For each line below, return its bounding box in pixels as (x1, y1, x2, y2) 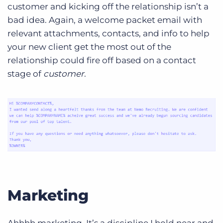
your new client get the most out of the (7, 41, 171, 52)
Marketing (7, 186, 89, 205)
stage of (7, 68, 43, 79)
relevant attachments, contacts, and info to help (7, 28, 210, 38)
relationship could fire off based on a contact (7, 55, 196, 65)
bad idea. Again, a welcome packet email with (7, 14, 202, 25)
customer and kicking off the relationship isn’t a (7, 1, 209, 11)
